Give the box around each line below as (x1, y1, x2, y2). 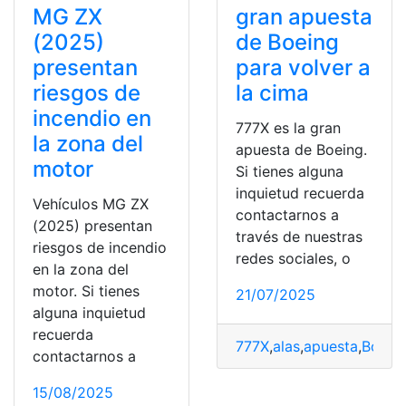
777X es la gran (236, 118, 341, 137)
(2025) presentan (33, 216, 152, 235)
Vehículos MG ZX (33, 194, 149, 213)
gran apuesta (236, 3, 372, 30)
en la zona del (33, 259, 129, 278)
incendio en (33, 104, 151, 131)
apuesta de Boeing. (236, 140, 367, 159)
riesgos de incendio (33, 237, 167, 256)
